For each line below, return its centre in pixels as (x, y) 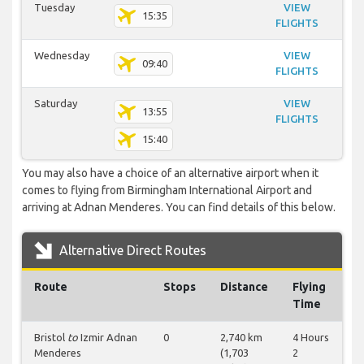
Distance (244, 287)
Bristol (51, 338)
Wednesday (62, 56)
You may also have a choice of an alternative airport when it (170, 173)
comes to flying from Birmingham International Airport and (167, 191)
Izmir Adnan (108, 338)
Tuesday (54, 8)
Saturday (56, 104)
